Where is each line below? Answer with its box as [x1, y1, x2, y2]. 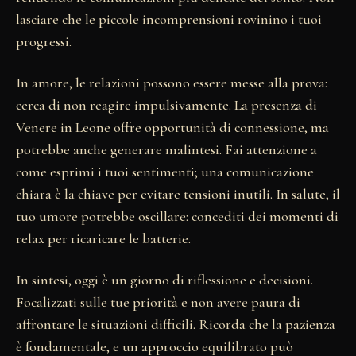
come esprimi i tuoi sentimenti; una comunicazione [16, 162, 314, 180]
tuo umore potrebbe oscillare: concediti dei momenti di [16, 207, 339, 225]
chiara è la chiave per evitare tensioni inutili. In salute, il [16, 184, 340, 203]
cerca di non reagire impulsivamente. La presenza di [16, 95, 317, 114]
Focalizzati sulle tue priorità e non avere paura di [16, 292, 300, 311]
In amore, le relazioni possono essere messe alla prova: [16, 73, 327, 91]
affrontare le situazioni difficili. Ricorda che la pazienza [16, 315, 335, 333]
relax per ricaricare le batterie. [16, 229, 191, 247]
